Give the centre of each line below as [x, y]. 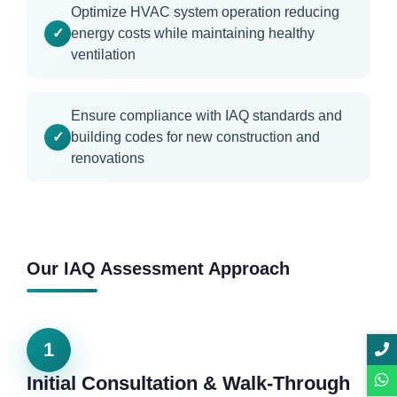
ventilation [103, 55]
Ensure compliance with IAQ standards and [206, 116]
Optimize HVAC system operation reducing [205, 12]
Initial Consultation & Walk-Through [188, 384]
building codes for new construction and [195, 137]
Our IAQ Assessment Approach [158, 269]
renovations [108, 159]
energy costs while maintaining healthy [193, 34]
